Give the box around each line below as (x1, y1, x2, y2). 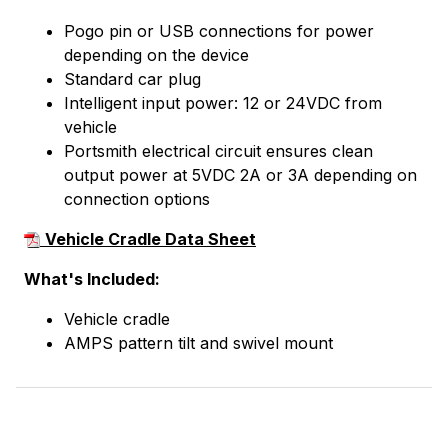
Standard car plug (64, 68, 201, 89)
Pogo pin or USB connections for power (64, 20, 374, 41)
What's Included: (24, 268, 160, 289)
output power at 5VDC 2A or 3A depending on (64, 164, 417, 185)
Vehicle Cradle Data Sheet (45, 228, 256, 249)
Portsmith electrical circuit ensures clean (64, 140, 373, 161)
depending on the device (64, 44, 249, 65)
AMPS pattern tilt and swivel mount (64, 332, 333, 353)
